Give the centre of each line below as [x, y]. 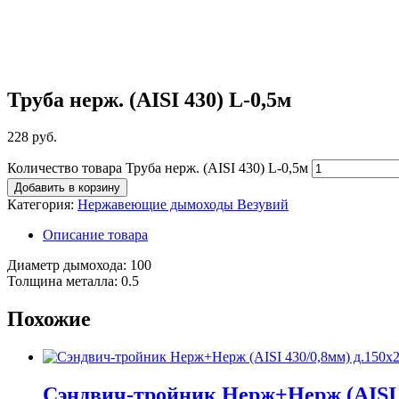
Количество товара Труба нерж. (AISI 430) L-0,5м [158, 168]
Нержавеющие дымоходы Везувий [183, 205]
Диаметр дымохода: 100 [79, 265]
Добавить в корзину [67, 188]
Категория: [42, 205]
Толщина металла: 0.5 [73, 281]
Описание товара [95, 235]
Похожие [49, 319]
